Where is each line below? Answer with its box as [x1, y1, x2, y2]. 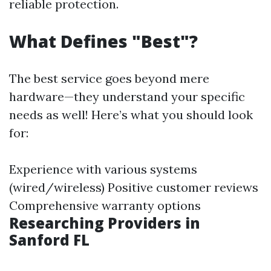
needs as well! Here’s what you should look [9, 107, 253, 122]
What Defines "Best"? [9, 30, 198, 53]
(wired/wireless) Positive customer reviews [9, 180, 258, 195]
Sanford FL [9, 230, 90, 250]
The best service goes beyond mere [9, 71, 209, 86]
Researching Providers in [9, 213, 200, 233]
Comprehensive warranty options [9, 198, 201, 213]
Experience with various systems [9, 162, 197, 177]
